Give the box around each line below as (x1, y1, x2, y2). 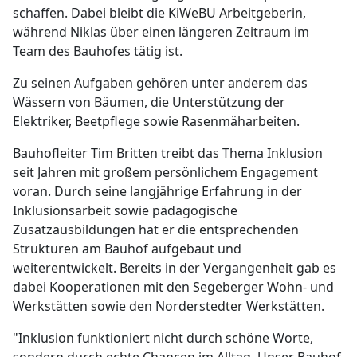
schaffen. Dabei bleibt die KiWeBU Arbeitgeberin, (13, 4, 306, 22)
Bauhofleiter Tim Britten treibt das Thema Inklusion (13, 144, 323, 162)
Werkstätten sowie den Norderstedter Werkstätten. (13, 297, 324, 315)
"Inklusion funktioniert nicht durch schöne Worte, (13, 329, 313, 347)
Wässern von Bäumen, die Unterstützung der (13, 93, 285, 111)
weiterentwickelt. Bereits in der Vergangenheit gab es (13, 259, 336, 277)
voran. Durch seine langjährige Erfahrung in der (13, 182, 302, 200)
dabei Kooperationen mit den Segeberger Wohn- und (13, 278, 334, 296)
